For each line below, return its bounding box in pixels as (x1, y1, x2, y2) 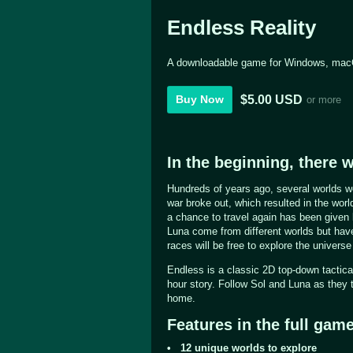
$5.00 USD (240, 92, 303, 106)
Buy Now (176, 93, 224, 106)
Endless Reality (167, 16, 316, 39)
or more (307, 94, 341, 106)
